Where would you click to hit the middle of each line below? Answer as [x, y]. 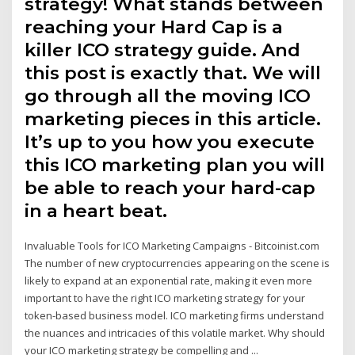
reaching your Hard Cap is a [154, 27]
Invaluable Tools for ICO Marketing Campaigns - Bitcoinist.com [172, 245]
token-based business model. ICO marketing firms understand [175, 315]
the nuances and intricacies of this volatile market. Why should [175, 332]
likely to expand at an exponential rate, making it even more [169, 280]
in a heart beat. [96, 210]
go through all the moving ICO [168, 95]
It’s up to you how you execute [170, 141]
